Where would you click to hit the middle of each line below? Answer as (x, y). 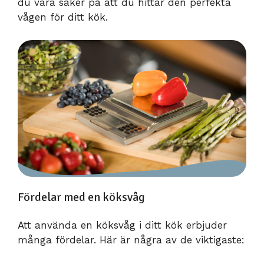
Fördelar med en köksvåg (81, 197)
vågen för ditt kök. (63, 17)
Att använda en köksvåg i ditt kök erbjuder (122, 225)
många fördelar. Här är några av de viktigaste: (131, 240)
